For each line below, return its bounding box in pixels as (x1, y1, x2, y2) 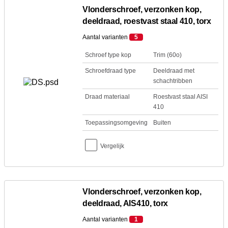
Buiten (153, 119, 171, 126)
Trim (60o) (153, 51, 182, 59)
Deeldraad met (153, 67, 194, 74)
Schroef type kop (85, 51, 132, 59)
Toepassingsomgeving (85, 119, 148, 126)
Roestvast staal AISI (153, 93, 208, 100)
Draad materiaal (85, 93, 130, 100)
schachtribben (153, 77, 192, 84)
